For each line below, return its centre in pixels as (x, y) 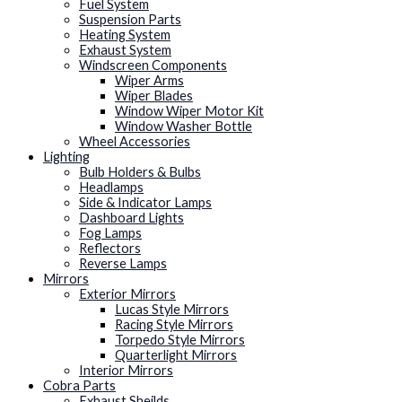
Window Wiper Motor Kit (189, 111)
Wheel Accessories (135, 142)
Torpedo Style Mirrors (180, 340)
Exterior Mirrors (127, 294)
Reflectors (110, 249)
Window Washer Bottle (184, 127)
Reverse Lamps (123, 264)
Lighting (66, 157)
